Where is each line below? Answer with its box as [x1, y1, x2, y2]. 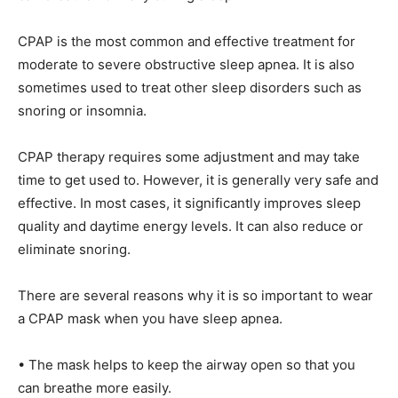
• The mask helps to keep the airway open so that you [18, 355, 355, 373]
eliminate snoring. [18, 240, 131, 258]
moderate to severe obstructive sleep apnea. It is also [18, 55, 354, 73]
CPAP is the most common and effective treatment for [18, 32, 355, 50]
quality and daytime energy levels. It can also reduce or [18, 217, 363, 235]
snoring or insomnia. [18, 101, 147, 119]
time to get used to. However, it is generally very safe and [18, 171, 378, 188]
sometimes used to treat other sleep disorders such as [18, 78, 362, 96]
